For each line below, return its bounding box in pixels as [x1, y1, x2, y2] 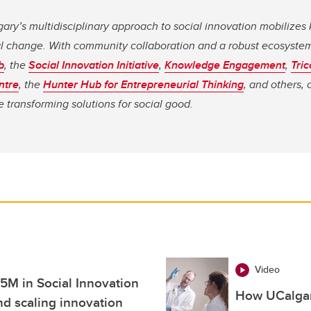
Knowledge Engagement [165, 57, 285, 74]
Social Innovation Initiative [28, 57, 159, 74]
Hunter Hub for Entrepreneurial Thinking [43, 76, 244, 93]
